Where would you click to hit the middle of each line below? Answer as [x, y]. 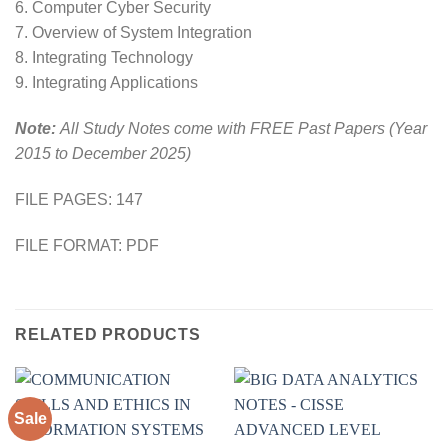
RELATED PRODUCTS [108, 334]
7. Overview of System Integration [133, 33]
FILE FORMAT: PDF [87, 245]
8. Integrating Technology [104, 58]
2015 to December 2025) [103, 154]
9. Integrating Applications [106, 83]
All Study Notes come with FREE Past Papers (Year [241, 129]
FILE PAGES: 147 [79, 199]
